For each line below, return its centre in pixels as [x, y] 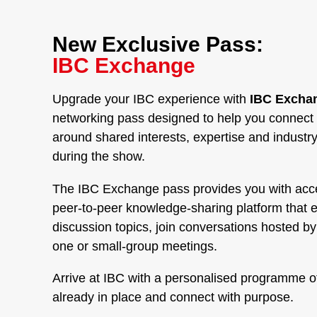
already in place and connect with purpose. [174, 296]
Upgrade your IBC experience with [151, 99]
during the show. [98, 156]
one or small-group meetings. [134, 246]
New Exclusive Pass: [160, 44]
